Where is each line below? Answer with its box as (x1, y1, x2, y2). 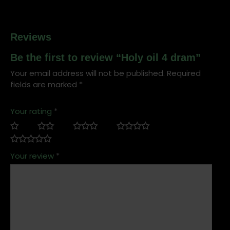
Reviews (10, 31, 51, 43)
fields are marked (10, 79, 79, 90)
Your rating (10, 105, 54, 117)
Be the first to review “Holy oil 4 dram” (10, 51, 201, 63)
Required (167, 67, 201, 79)
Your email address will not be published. (10, 67, 165, 79)
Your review (10, 150, 56, 161)
